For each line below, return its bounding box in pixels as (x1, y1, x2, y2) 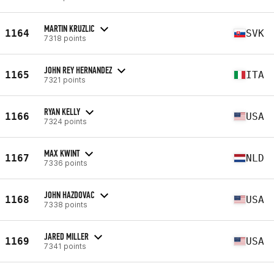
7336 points (44, 158, 87, 168)
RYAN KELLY (44, 105, 80, 117)
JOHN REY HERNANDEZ (44, 64, 112, 76)
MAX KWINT (44, 147, 80, 159)
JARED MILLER (44, 230, 89, 242)
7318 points (44, 33, 86, 43)
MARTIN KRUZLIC (44, 22, 95, 34)
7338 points (44, 199, 87, 209)
